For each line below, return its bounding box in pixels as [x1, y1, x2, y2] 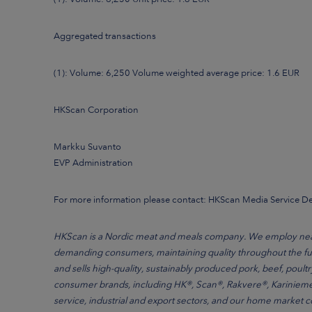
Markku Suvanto [54, 141, 121, 152]
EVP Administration [54, 157, 133, 168]
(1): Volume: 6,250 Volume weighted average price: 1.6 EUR [54, 67, 299, 78]
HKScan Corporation [54, 104, 139, 115]
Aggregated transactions [54, 30, 156, 41]
